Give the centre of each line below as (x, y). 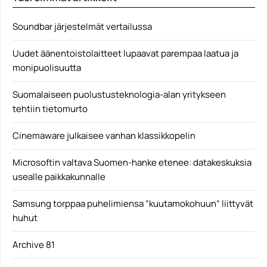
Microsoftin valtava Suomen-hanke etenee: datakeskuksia (132, 162)
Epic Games (35, 11)
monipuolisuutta (47, 68)
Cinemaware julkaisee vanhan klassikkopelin (104, 136)
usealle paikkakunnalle (59, 177)
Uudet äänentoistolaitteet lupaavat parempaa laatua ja (125, 53)
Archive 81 (34, 245)
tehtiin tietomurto (50, 109)
